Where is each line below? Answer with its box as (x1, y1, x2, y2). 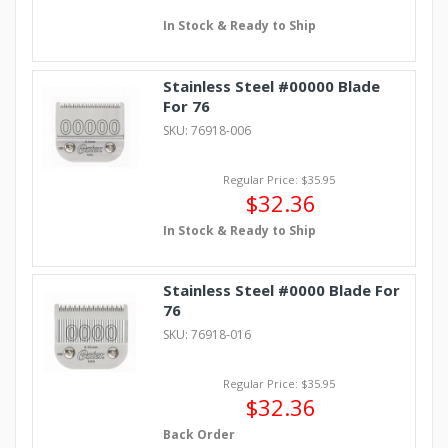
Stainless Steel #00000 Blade (162, 75, 380, 96)
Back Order (162, 426, 235, 444)
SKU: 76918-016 (162, 326, 251, 344)
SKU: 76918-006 (162, 121, 251, 139)
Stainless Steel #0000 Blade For (162, 280, 400, 301)
